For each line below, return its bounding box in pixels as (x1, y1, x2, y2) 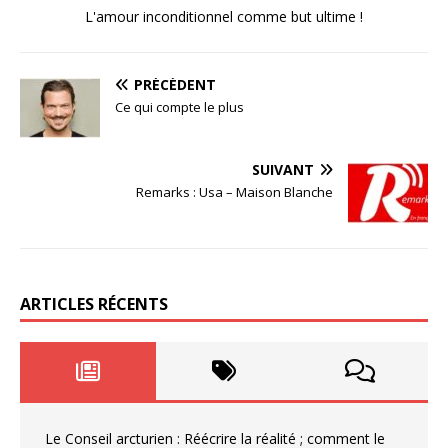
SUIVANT (252, 160, 314, 180)
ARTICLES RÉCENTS (20, 293, 168, 316)
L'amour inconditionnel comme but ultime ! (85, 7, 363, 27)
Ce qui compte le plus (115, 98, 244, 117)
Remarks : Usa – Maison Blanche (136, 183, 333, 202)
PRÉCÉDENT (134, 75, 216, 95)
